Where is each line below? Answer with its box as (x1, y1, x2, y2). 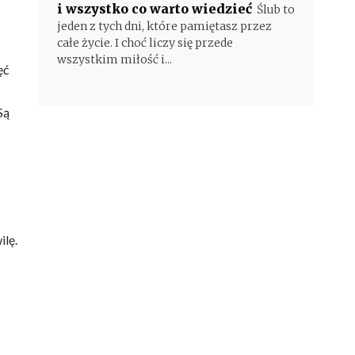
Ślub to (257, 2, 295, 17)
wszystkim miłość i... (57, 52, 172, 67)
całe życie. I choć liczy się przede (57, 36, 233, 50)
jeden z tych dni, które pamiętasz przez (57, 19, 272, 33)
